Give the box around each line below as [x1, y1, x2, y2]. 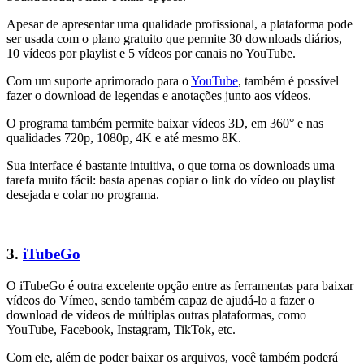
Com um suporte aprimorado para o [6, 74, 191, 89]
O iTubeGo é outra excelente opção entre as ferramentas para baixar [6, 278, 353, 292]
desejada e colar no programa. [6, 188, 162, 202]
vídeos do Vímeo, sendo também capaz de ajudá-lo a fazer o [6, 292, 314, 307]
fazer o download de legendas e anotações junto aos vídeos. [6, 89, 311, 103]
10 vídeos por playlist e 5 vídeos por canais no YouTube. [6, 46, 296, 61]
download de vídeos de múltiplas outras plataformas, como [6, 307, 306, 322]
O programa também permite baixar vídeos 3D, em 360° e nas [6, 116, 323, 131]
